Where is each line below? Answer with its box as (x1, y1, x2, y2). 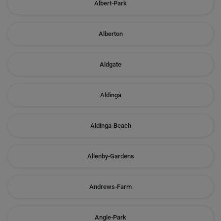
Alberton (98, 30, 123, 37)
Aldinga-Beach (90, 122, 131, 129)
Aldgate (100, 61, 121, 68)
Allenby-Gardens (87, 152, 134, 160)
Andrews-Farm (89, 183, 132, 190)
